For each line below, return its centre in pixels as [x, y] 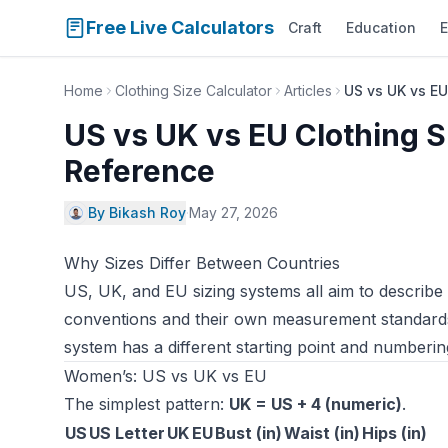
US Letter [127, 433]
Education [381, 27]
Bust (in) [248, 433]
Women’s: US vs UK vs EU [165, 376]
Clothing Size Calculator [193, 90]
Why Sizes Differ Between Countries [202, 263]
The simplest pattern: [146, 404]
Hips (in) [394, 433]
